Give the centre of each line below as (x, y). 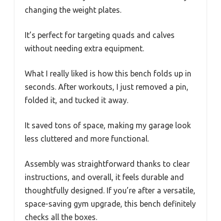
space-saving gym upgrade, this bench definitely (110, 203)
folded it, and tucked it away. (76, 100)
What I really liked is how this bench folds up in (108, 73)
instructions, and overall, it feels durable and (104, 177)
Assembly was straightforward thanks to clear (107, 164)
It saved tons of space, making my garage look (108, 125)
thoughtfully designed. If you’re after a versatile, (110, 190)
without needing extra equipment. (84, 48)
